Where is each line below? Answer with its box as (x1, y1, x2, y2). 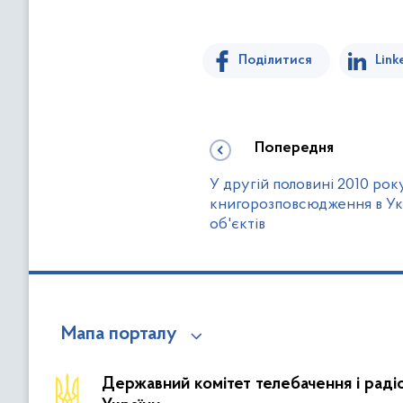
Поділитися (238, 53, 312, 68)
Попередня (255, 140, 334, 157)
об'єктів (210, 216, 265, 234)
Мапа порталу (61, 325, 177, 345)
